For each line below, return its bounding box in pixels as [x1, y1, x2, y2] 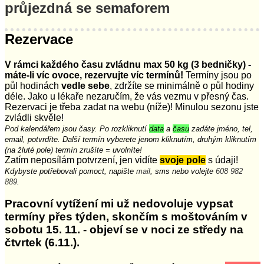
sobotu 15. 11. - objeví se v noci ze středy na [5, 223, 243, 236]
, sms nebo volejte [150, 166, 216, 176]
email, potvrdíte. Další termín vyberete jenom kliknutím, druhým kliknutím [5, 134, 256, 144]
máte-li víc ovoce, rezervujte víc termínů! [5, 70, 183, 80]
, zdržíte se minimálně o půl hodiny [110, 80, 254, 91]
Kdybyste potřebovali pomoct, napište [5, 166, 136, 176]
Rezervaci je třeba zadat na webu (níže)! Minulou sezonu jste [5, 101, 259, 112]
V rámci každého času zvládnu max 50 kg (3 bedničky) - [5, 59, 251, 70]
